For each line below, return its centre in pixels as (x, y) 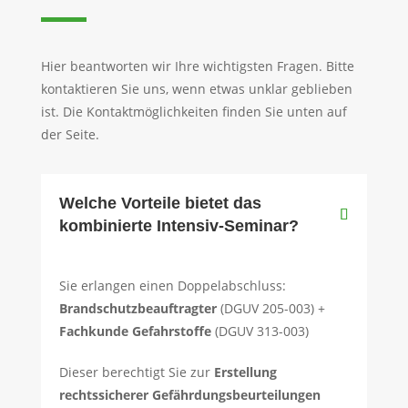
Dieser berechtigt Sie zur (136, 372)
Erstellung (245, 372)
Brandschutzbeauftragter (138, 309)
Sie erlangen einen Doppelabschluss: (172, 286)
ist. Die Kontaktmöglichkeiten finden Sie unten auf (194, 112)
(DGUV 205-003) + (270, 309)
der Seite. (70, 135)
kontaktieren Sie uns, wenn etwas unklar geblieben (196, 89)
